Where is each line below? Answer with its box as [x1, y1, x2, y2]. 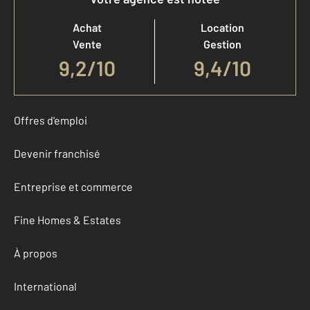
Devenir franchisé [14, 146, 100, 160]
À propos [14, 246, 57, 259]
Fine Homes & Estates [14, 212, 121, 226]
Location [201, 20, 244, 34]
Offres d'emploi [14, 113, 87, 127]
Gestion [203, 37, 241, 51]
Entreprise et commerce [14, 179, 133, 193]
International [14, 279, 77, 293]
